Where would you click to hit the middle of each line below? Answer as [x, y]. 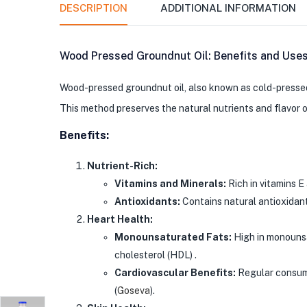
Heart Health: [120, 219]
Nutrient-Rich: [122, 165]
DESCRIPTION [94, 8]
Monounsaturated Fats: [173, 237]
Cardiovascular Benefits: [175, 272]
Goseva [134, 290]
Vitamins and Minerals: [170, 183]
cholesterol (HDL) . [156, 255]
